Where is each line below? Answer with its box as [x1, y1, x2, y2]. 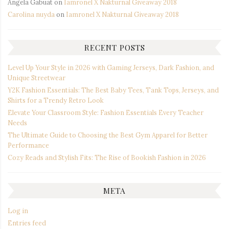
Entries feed [8, 218, 46, 227]
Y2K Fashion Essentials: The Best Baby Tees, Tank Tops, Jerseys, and [8, 85, 219, 94]
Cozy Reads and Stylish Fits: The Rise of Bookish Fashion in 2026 [8, 153, 206, 162]
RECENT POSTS [84, 42, 145, 53]
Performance [8, 141, 49, 149]
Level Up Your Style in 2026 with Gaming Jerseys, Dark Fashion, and [8, 63, 214, 72]
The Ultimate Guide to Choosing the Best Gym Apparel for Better [8, 130, 208, 139]
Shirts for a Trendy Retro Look [8, 96, 104, 104]
